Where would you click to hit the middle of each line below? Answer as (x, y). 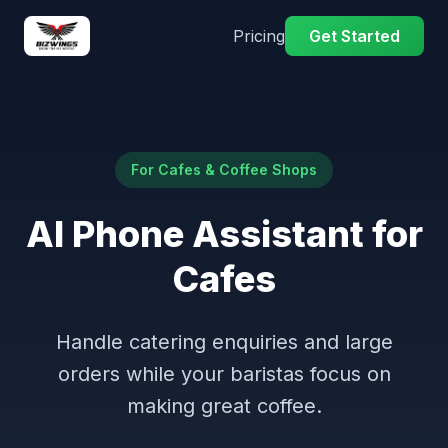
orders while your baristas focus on (224, 374)
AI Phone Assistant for (224, 234)
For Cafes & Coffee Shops (224, 169)
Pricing (259, 36)
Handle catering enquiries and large (224, 342)
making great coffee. (224, 406)
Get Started (354, 36)
